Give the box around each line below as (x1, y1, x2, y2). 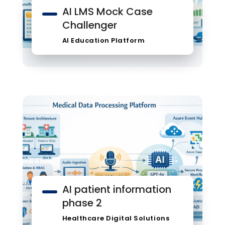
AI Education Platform (62, 35, 145, 45)
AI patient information (62, 182, 171, 196)
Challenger (62, 18, 117, 32)
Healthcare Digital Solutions (62, 213, 170, 223)
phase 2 (62, 195, 102, 210)
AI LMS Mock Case (62, 4, 153, 19)
